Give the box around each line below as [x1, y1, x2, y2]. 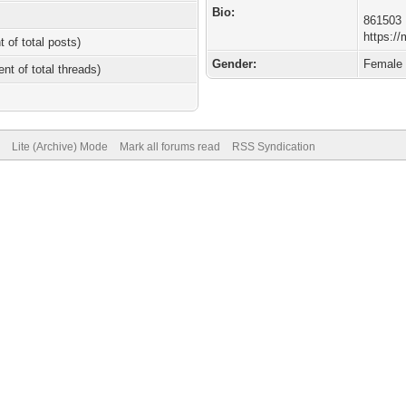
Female [363, 57, 403, 71]
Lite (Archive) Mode [11, 140, 108, 153]
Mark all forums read [119, 140, 220, 153]
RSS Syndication [231, 140, 315, 153]
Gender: [212, 57, 257, 71]
